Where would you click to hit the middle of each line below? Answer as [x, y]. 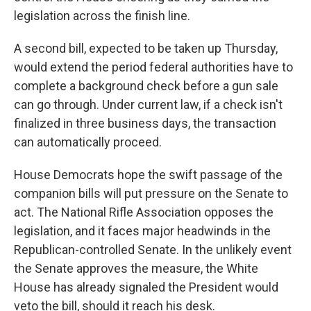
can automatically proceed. [88, 142]
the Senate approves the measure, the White [136, 268]
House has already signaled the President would [146, 287]
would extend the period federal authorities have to [153, 67]
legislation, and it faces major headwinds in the [142, 230]
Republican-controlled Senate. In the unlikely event [153, 249]
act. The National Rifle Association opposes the [144, 212]
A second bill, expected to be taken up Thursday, [146, 48]
